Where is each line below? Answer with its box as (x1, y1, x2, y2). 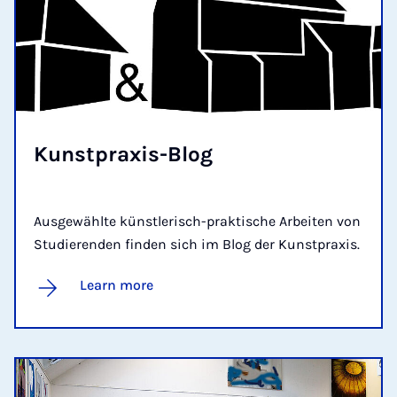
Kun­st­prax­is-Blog (34, 141, 213, 167)
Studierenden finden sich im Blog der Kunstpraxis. (34, 235, 360, 253)
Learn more (80, 276, 153, 293)
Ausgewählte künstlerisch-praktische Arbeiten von (34, 212, 361, 230)
